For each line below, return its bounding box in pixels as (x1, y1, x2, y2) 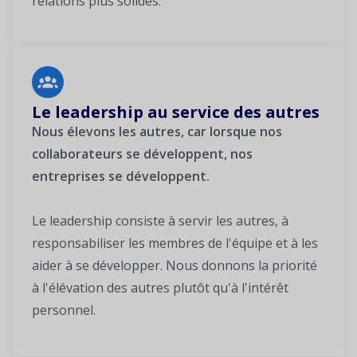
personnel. (32, 301, 96, 320)
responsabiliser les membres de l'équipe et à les (32, 234, 318, 253)
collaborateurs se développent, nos (32, 145, 253, 163)
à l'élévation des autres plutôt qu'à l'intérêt (32, 279, 288, 297)
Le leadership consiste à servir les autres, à (32, 212, 288, 230)
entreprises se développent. (32, 167, 210, 186)
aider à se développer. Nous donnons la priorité (32, 257, 317, 275)
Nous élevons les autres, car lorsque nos (32, 123, 282, 141)
